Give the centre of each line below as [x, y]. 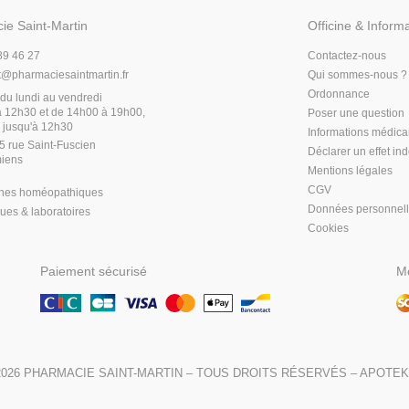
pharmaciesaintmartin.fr [70, 75]
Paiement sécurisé [94, 271]
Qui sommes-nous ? [357, 75]
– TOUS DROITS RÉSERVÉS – [271, 373]
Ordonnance [338, 94]
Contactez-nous [346, 56]
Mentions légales [350, 171]
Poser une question [356, 113]
